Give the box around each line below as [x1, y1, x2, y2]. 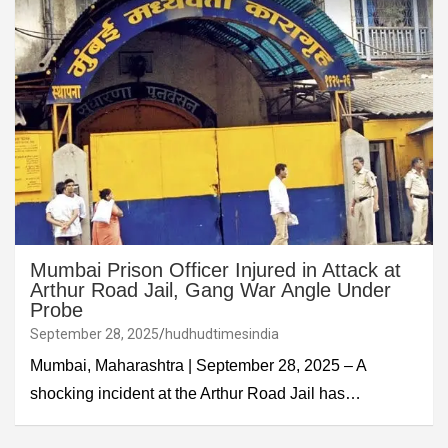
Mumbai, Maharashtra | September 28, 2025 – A [30, 357, 366, 375]
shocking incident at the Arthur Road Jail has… [30, 385, 361, 403]
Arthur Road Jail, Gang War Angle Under [30, 279, 391, 302]
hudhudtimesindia [165, 326, 279, 343]
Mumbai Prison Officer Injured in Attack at [30, 259, 401, 282]
